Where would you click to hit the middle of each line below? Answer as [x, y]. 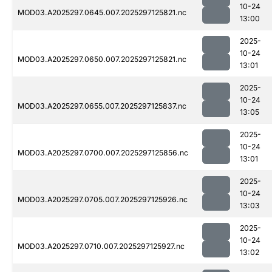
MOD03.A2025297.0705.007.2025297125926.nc [103, 200]
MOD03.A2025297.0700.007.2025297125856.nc [103, 153]
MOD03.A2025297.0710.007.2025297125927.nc [101, 246]
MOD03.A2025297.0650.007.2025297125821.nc [102, 59]
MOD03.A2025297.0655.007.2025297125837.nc [102, 106]
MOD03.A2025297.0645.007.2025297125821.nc [102, 13]
